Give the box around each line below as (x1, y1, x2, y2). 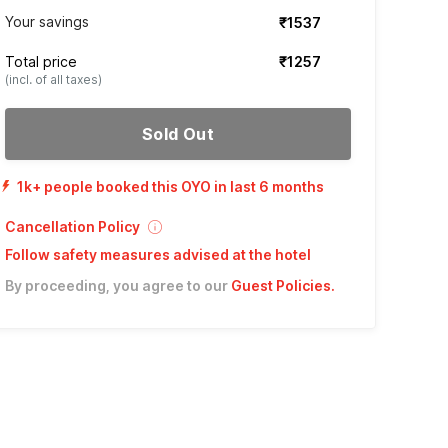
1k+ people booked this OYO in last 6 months (16, 178, 324, 195)
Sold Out (141, 124, 215, 144)
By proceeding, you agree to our (4, 277, 228, 294)
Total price (4, 53, 77, 70)
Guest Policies (230, 277, 331, 294)
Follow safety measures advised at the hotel (4, 246, 311, 263)
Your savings (4, 13, 89, 30)
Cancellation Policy (4, 218, 140, 235)
